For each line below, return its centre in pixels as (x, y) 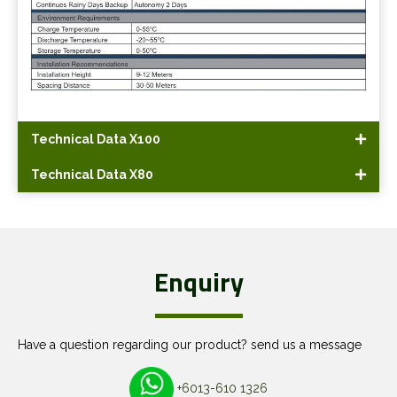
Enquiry (198, 282)
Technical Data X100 (96, 140)
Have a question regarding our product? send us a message (190, 345)
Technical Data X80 (92, 175)
